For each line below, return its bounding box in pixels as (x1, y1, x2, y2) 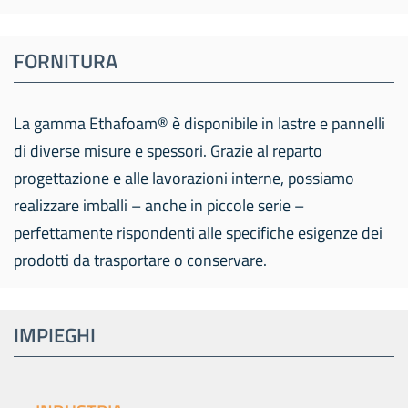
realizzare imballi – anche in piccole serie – (14, 193, 304, 218)
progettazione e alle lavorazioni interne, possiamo (14, 166, 354, 190)
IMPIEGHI (14, 320, 96, 351)
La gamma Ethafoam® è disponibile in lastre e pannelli (14, 111, 385, 136)
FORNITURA (14, 46, 117, 76)
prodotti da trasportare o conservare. (14, 248, 267, 272)
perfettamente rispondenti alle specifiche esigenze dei (14, 220, 382, 245)
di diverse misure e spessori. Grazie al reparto (14, 138, 322, 163)
